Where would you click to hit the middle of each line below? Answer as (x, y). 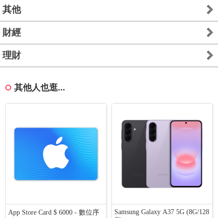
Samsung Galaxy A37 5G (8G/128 (162, 212)
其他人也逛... (40, 88)
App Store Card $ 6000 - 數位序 (54, 212)
